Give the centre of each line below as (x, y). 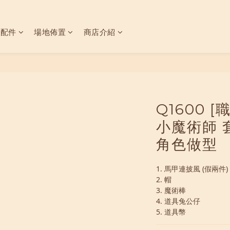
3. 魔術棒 (171, 190)
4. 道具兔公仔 (178, 201)
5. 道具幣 (171, 212)
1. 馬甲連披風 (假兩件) (192, 169)
